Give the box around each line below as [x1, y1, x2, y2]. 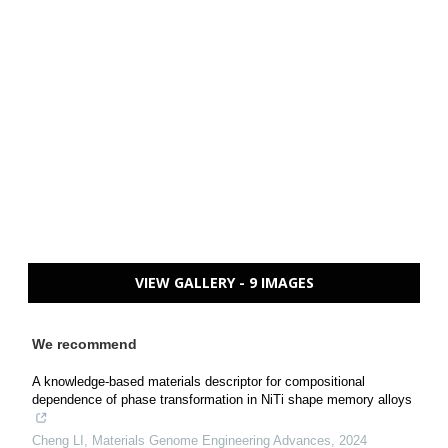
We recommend [32, 335, 137, 352]
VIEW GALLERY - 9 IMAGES [134, 272, 314, 292]
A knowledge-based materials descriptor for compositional [32, 373, 365, 389]
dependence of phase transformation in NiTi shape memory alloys [32, 391, 412, 407]
